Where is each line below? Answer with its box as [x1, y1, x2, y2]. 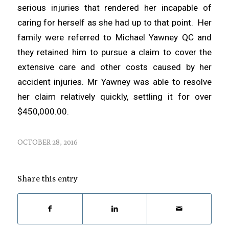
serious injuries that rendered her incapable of [17, 2, 212, 13]
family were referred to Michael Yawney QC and [17, 32, 212, 42]
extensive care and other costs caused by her [17, 61, 212, 72]
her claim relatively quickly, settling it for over [17, 91, 212, 102]
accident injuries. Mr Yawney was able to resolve [17, 76, 212, 87]
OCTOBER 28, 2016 [17, 138, 78, 147]
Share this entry [17, 174, 78, 184]
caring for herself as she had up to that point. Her [17, 17, 212, 28]
